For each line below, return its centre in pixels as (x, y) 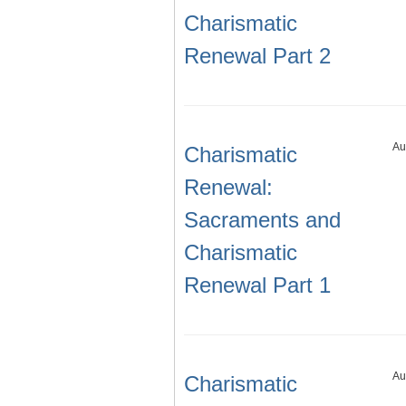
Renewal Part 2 (257, 56)
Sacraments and (262, 220)
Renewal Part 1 (257, 285)
